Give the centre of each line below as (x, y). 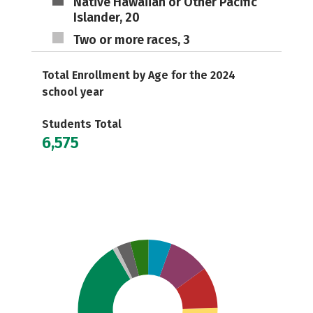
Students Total (82, 124)
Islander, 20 (106, 17)
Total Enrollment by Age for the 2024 (139, 75)
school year (73, 92)
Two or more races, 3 (131, 40)
